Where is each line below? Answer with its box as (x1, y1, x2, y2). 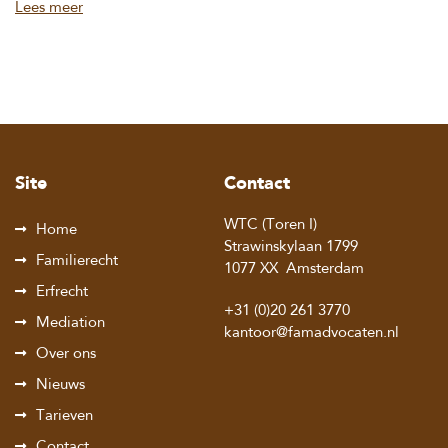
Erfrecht (36, 285, 88, 300)
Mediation (36, 316, 105, 331)
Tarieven (36, 409, 93, 424)
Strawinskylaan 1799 (224, 240, 358, 255)
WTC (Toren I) (224, 218, 317, 233)
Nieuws (36, 378, 85, 393)
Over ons (36, 347, 96, 362)
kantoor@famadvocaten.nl (224, 326, 399, 341)
